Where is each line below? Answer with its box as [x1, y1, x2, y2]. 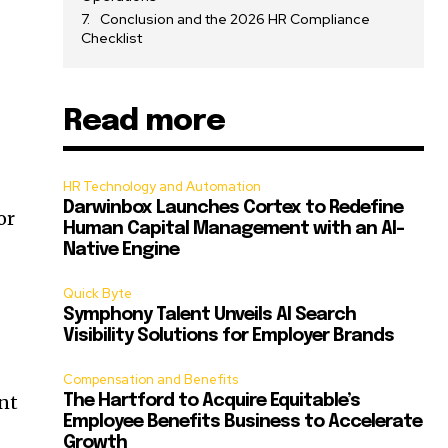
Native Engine [63, 241, 180, 260]
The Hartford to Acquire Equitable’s [63, 392, 361, 411]
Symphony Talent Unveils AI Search [63, 306, 357, 325]
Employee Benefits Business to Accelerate [63, 413, 423, 432]
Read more [63, 106, 226, 138]
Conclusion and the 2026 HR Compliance [100, 10, 371, 29]
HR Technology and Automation [63, 178, 262, 196]
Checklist [81, 29, 143, 48]
